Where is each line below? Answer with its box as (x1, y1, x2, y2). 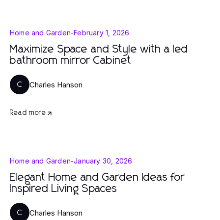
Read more (10, 110, 46, 116)
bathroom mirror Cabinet (10, 55, 132, 66)
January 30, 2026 (74, 157, 133, 165)
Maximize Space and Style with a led (10, 44, 188, 55)
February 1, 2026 (74, 28, 130, 37)
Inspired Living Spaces (10, 184, 117, 194)
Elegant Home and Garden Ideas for (10, 172, 185, 183)
